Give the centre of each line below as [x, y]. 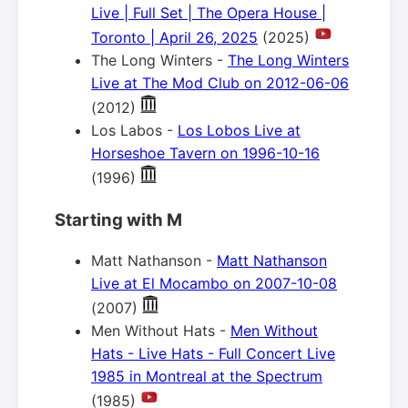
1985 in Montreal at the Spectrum [207, 377]
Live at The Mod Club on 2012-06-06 [220, 82]
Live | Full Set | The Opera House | [209, 12]
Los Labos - [134, 130]
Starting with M [118, 219]
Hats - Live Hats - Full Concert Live [213, 354]
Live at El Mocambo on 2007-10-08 [214, 284]
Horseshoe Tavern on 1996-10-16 [205, 153]
